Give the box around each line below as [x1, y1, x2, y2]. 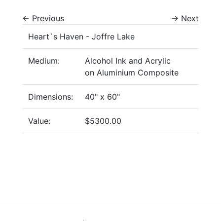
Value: [28, 116, 50, 126]
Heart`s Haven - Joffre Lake [28, 32, 135, 42]
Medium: [28, 56, 60, 66]
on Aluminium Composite [85, 68, 179, 78]
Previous [32, 13, 64, 24]
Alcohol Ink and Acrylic [85, 56, 171, 66]
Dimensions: [28, 92, 73, 102]
